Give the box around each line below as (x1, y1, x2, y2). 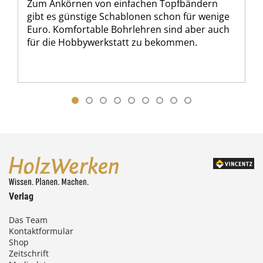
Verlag (9, 191, 33, 203)
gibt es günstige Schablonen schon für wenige (27, 9, 230, 23)
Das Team (9, 214, 48, 226)
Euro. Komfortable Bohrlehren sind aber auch (27, 22, 230, 36)
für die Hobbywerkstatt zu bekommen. (27, 35, 197, 49)
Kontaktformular (9, 225, 73, 237)
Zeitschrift (9, 248, 49, 259)
